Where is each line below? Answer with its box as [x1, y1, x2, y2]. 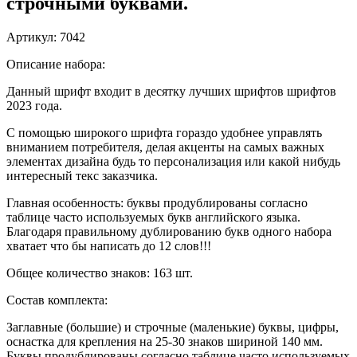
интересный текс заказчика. [6, 168, 158, 182]
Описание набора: [6, 57, 105, 71]
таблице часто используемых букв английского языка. [6, 210, 300, 224]
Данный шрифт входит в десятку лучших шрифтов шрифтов [6, 84, 336, 98]
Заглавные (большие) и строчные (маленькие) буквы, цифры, [6, 320, 339, 334]
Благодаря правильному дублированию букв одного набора [6, 224, 331, 238]
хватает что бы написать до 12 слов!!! [6, 238, 211, 253]
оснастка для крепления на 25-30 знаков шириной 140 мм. [6, 334, 323, 348]
